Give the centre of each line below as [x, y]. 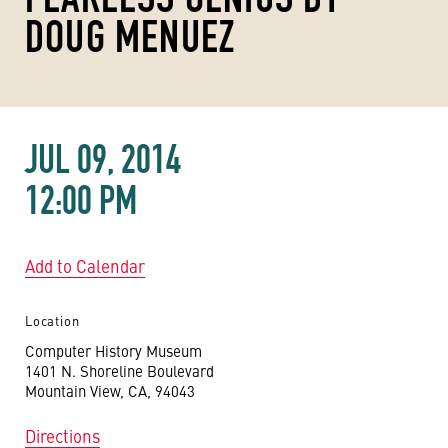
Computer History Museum [113, 350]
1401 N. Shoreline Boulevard [119, 370]
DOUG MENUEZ [130, 36]
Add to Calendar [85, 266]
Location [52, 320]
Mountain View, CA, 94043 [110, 390]
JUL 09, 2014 [103, 159]
